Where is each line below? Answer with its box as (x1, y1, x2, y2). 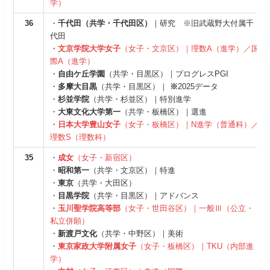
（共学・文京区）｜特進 (89, 166, 176, 175)
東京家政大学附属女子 (58, 242, 137, 251)
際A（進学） (50, 57, 95, 66)
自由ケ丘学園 (58, 69, 105, 79)
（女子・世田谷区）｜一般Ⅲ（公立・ (121, 204, 254, 213)
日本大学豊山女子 (58, 120, 121, 130)
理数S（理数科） (50, 133, 111, 142)
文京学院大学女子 (58, 44, 121, 54)
